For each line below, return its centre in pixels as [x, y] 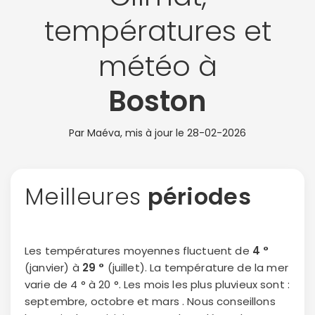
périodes [199, 197]
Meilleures [86, 197]
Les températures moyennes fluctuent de [139, 251]
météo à [157, 66]
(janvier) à [53, 268]
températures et [157, 31]
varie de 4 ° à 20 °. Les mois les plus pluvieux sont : [157, 284]
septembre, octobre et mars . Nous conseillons [150, 301]
